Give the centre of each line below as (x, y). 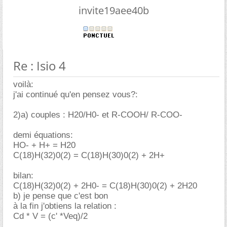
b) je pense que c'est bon (61, 196)
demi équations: (43, 135)
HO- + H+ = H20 (44, 145)
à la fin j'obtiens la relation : (65, 206)
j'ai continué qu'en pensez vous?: (75, 95)
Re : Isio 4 (40, 66)
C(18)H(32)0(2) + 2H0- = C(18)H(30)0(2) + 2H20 (105, 186)
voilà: (23, 85)
